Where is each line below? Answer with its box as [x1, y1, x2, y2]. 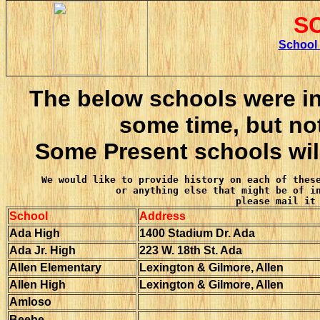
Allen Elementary [9, 261, 101, 274]
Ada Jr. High [9, 244, 76, 256]
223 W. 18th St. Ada [139, 244, 242, 256]
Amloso [9, 296, 103, 308]
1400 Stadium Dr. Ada [139, 227, 255, 239]
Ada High [9, 227, 66, 239]
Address [139, 210, 186, 222]
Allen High [9, 279, 66, 291]
